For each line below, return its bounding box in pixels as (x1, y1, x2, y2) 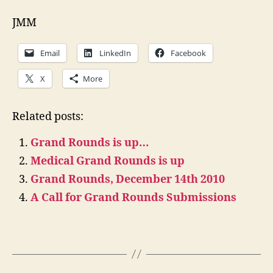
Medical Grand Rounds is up (30, 154, 185, 168)
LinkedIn (99, 48, 131, 58)
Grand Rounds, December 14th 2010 (30, 172, 225, 186)
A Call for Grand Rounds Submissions (30, 190, 236, 205)
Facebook (171, 48, 206, 58)
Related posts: (12, 109, 83, 124)
